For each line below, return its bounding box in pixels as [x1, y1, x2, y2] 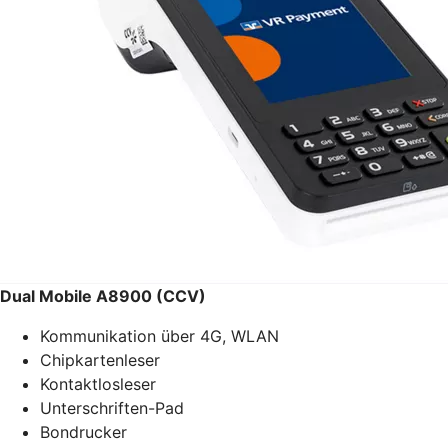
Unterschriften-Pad [40, 397, 184, 418]
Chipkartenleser [40, 349, 160, 370]
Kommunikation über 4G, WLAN [40, 325, 279, 346]
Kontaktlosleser [40, 373, 156, 394]
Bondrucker [40, 421, 127, 442]
